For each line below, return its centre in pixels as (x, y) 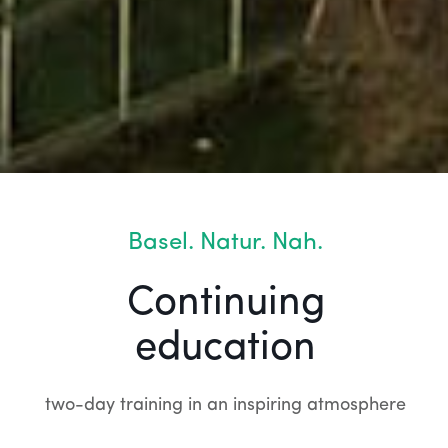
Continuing (225, 303)
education (226, 348)
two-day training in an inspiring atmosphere (226, 405)
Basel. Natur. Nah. (226, 242)
